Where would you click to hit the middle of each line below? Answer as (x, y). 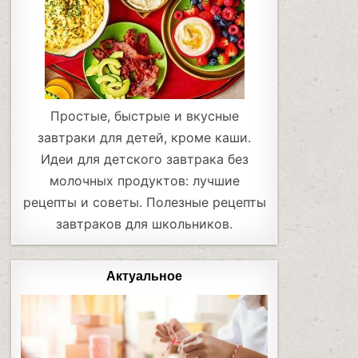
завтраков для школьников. (145, 224)
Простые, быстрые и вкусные (144, 116)
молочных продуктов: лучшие (144, 181)
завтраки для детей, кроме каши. (145, 138)
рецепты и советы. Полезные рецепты (144, 203)
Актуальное (145, 277)
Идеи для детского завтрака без (144, 159)
